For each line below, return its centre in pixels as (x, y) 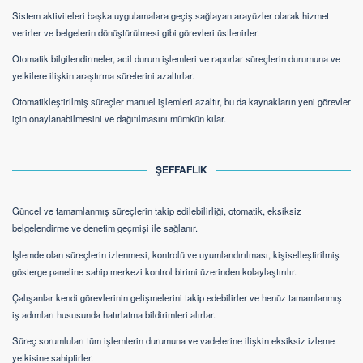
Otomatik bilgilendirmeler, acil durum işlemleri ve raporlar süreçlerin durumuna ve (176, 58)
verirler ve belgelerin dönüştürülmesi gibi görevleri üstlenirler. (136, 32)
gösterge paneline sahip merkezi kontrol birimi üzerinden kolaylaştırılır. (154, 271)
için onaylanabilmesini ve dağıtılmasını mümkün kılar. (119, 119)
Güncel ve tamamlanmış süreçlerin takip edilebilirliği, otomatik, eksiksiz (157, 211)
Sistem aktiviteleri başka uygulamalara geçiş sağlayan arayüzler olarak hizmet (171, 15)
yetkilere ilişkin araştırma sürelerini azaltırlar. (103, 75)
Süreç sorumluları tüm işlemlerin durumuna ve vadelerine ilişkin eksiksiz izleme (173, 341)
